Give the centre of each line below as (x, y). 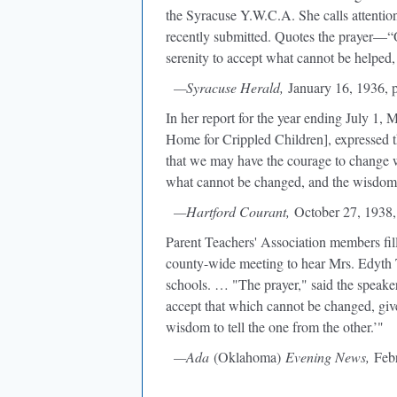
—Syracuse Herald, (231, 87)
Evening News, (327, 357)
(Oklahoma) (247, 357)
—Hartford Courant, (234, 211)
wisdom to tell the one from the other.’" (275, 327)
